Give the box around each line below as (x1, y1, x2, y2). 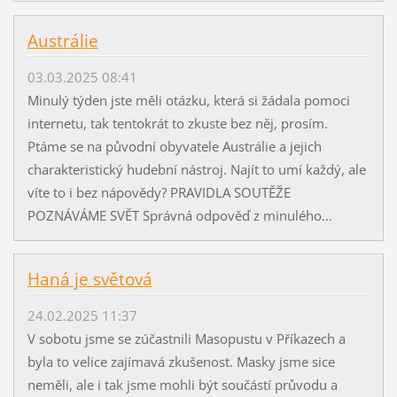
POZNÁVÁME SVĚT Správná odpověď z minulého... (27, 206, 332, 224)
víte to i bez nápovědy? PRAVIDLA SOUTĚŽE (27, 183, 291, 201)
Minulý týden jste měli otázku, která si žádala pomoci (27, 90, 350, 109)
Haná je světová (27, 268, 152, 292)
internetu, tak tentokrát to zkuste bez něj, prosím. (27, 113, 328, 132)
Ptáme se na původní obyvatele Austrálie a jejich (27, 136, 322, 155)
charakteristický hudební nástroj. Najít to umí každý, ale (27, 160, 366, 178)
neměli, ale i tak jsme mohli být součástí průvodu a (27, 375, 338, 393)
